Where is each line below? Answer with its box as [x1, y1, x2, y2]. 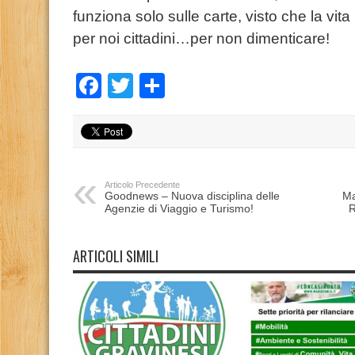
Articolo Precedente [105, 180, 180, 189]
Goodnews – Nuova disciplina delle [105, 189, 280, 202]
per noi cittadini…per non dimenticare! [73, 30, 330, 47]
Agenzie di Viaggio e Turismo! [105, 202, 254, 215]
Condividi [165, 71, 269, 100]
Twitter [133, 71, 208, 100]
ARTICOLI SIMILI [73, 246, 158, 266]
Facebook [101, 71, 214, 100]
